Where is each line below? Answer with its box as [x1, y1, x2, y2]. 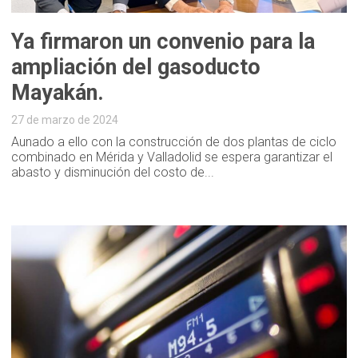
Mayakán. [11, 80, 105, 106]
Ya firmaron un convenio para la [11, 29, 316, 55]
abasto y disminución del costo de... [11, 165, 215, 181]
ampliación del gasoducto [11, 54, 261, 81]
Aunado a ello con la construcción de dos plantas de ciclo [11, 134, 337, 150]
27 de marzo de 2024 [11, 113, 119, 127]
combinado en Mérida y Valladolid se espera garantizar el [11, 149, 333, 165]
